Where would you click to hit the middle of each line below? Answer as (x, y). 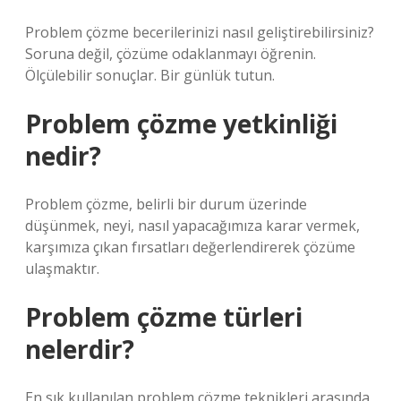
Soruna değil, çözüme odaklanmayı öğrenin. (171, 54)
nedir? (63, 156)
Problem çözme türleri (164, 317)
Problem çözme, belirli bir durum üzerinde (166, 204)
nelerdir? (80, 349)
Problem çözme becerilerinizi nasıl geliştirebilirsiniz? (200, 32)
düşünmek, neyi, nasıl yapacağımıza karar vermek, (192, 226)
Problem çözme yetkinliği (181, 124)
